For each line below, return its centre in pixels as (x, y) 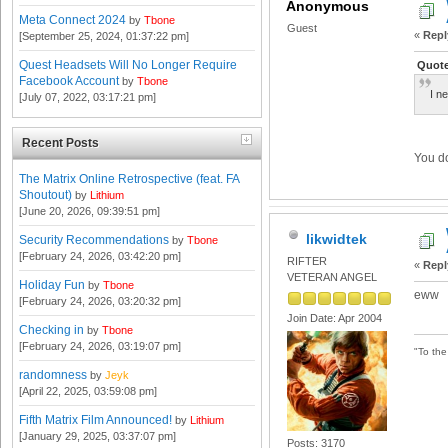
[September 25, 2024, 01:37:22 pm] (104, 36)
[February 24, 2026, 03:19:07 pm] (100, 345)
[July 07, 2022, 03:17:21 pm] (87, 97)
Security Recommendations (94, 239)
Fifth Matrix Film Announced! (95, 419)
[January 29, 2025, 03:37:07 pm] (97, 435)
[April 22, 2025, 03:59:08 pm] (88, 390)
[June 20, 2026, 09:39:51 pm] (89, 210)
